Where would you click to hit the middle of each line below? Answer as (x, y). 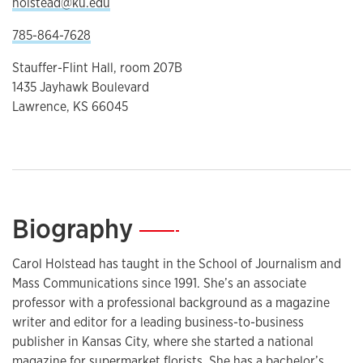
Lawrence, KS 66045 (70, 107)
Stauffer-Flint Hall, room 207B (97, 68)
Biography (76, 229)
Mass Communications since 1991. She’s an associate (159, 284)
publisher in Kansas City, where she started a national (163, 342)
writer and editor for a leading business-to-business (158, 322)
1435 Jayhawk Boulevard (81, 88)
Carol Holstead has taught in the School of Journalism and (177, 264)
